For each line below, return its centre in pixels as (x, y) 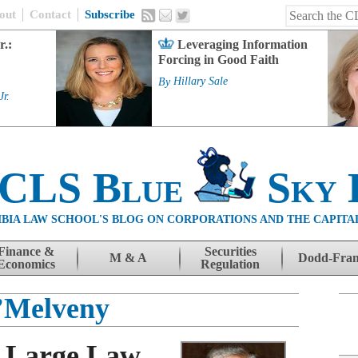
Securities (230, 251)
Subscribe (110, 14)
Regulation (230, 264)
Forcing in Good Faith (219, 60)
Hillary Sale (201, 82)
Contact (50, 14)
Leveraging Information (243, 44)
